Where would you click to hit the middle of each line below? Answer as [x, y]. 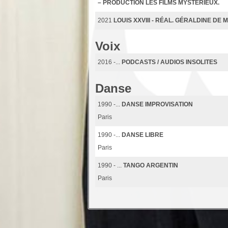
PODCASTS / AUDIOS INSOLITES [169, 62]
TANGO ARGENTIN [151, 166]
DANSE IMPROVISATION [157, 105]
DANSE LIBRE [142, 135]
